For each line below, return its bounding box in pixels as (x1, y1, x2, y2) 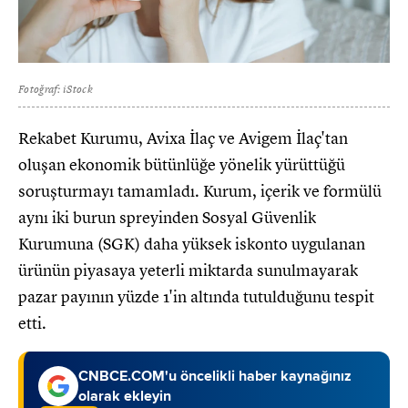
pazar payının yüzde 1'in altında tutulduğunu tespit (18, 287, 374, 308)
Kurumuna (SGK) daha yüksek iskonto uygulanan (18, 234, 365, 255)
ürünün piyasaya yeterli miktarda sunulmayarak (18, 260, 358, 281)
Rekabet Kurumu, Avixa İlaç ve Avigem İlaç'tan (18, 128, 348, 149)
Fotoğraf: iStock (18, 83, 93, 97)
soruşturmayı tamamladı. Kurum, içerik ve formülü (18, 181, 382, 202)
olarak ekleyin (78, 387, 171, 406)
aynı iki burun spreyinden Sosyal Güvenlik (18, 208, 316, 229)
